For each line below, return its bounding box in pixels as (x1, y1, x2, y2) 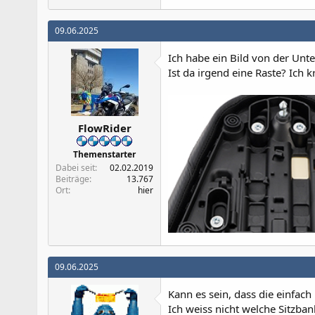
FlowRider (77, 121, 131, 136)
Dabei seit (56, 162, 95, 174)
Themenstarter (73, 148, 136, 161)
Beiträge (56, 173, 89, 186)
